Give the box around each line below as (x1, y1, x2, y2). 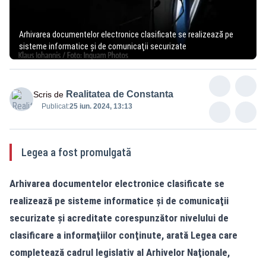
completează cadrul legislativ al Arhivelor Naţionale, (9, 246, 230, 258)
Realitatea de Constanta (66, 88, 173, 99)
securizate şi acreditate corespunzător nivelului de (9, 211, 229, 224)
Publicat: (42, 102, 69, 110)
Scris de (33, 89, 64, 99)
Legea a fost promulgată (21, 145, 131, 159)
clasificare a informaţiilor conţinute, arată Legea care (9, 229, 237, 241)
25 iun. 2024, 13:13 (69, 102, 132, 110)
